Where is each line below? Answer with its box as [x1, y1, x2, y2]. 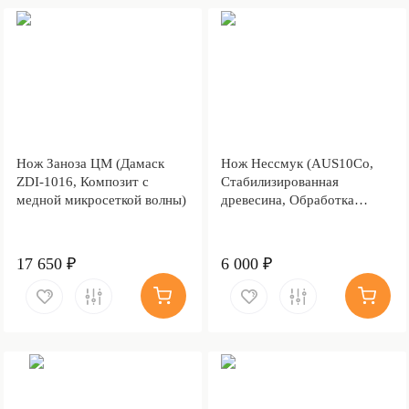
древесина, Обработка [220, 192, 354, 207]
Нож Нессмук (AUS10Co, [220, 155, 373, 171]
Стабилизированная [220, 173, 339, 189]
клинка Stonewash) [220, 210, 330, 225]
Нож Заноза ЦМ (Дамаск [16, 155, 164, 171]
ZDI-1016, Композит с [16, 173, 149, 189]
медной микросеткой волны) [16, 192, 186, 207]
